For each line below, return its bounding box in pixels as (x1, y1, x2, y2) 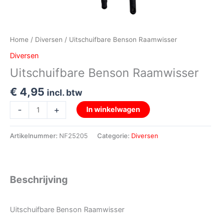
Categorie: (97, 131, 131, 140)
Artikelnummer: (10, 131, 59, 140)
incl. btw (47, 87, 82, 98)
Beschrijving (10, 174, 68, 186)
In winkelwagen (86, 105, 140, 114)
